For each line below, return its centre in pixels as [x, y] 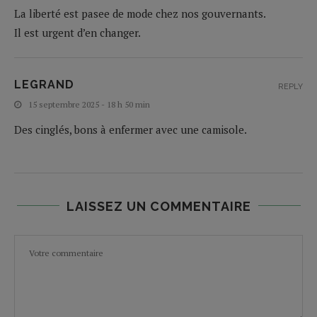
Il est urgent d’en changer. [77, 32]
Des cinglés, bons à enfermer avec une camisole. [131, 129]
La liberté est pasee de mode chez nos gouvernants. [140, 13]
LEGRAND [44, 84]
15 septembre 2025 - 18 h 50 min [89, 104]
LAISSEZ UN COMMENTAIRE [158, 206]
